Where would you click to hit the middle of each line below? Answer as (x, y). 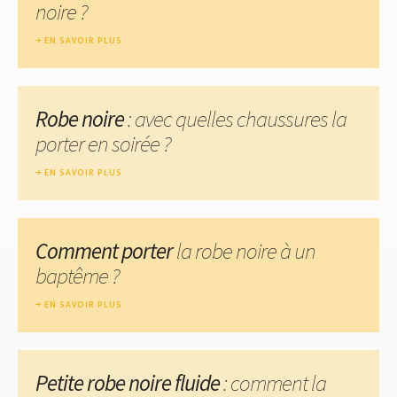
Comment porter (106, 250)
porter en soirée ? (103, 143)
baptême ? (78, 275)
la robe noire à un (246, 250)
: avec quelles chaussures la (235, 118)
